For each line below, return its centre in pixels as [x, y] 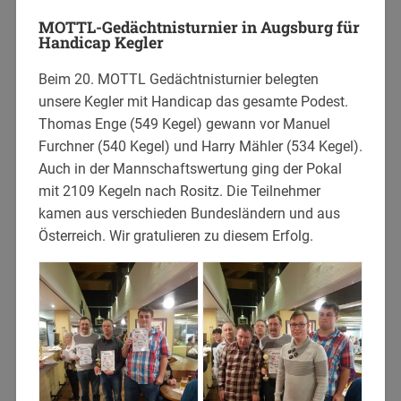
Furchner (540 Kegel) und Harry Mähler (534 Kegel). [200, 147]
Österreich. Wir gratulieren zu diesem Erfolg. [175, 236]
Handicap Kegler [101, 43]
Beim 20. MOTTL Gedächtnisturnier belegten [178, 80]
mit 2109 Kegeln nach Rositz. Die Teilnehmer [179, 192]
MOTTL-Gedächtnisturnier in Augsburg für [199, 28]
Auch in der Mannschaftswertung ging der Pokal [190, 169]
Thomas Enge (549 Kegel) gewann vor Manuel [184, 124]
